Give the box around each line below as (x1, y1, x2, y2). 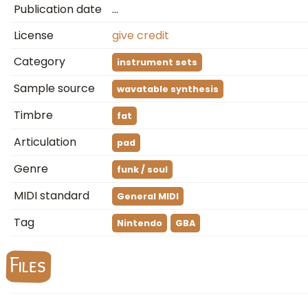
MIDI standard (14, 188, 89, 203)
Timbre (14, 107, 53, 123)
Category (14, 54, 65, 69)
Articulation (14, 134, 76, 150)
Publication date (14, 1, 102, 17)
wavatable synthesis (117, 83, 219, 95)
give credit (112, 27, 169, 43)
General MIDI (117, 190, 179, 202)
